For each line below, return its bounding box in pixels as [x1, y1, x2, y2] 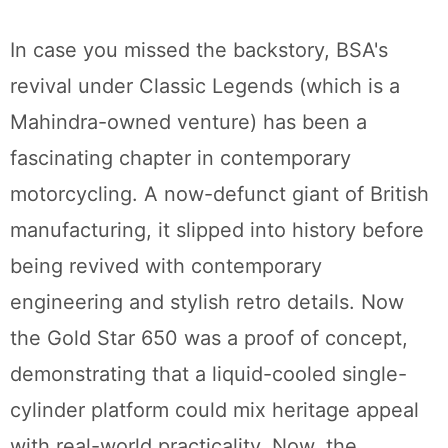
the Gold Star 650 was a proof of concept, [10, 326, 408, 351]
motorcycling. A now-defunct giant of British [10, 182, 429, 207]
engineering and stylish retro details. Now [10, 290, 404, 315]
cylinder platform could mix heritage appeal [10, 398, 419, 423]
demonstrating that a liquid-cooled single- [10, 362, 407, 387]
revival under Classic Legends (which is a [10, 74, 400, 99]
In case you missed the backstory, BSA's [10, 38, 388, 63]
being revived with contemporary [10, 254, 322, 279]
